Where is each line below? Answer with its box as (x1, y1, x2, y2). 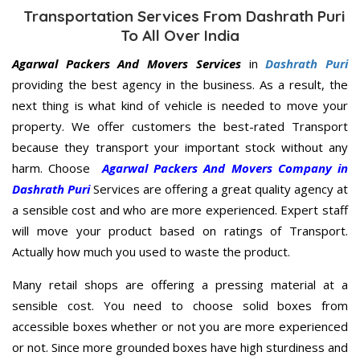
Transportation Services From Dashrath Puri (15, 6, 345, 27)
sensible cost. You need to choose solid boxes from (12, 297, 348, 314)
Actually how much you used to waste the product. (12, 243, 290, 260)
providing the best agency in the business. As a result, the (12, 76, 348, 93)
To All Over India (121, 26, 239, 46)
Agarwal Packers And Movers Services (12, 55, 241, 72)
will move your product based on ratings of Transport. (12, 223, 348, 239)
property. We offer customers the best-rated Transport (12, 118, 348, 135)
